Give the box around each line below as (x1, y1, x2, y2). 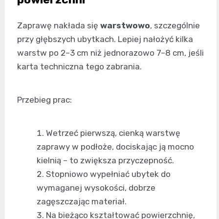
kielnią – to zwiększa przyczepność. (37, 155, 174, 166)
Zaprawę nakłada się (17, 21, 100, 31)
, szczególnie (150, 21, 200, 31)
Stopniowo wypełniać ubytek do (46, 169, 171, 179)
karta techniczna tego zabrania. (17, 62, 142, 72)
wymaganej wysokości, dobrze (37, 183, 155, 193)
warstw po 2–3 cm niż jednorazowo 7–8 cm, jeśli (17, 48, 204, 58)
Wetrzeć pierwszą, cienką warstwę (46, 128, 180, 138)
